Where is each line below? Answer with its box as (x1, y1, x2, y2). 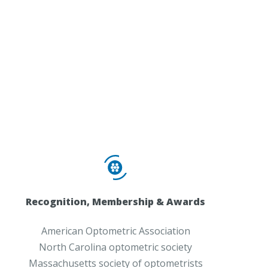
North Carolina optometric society (39, 240, 193, 254)
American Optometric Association (41, 224, 190, 238)
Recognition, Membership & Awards (26, 195, 206, 209)
